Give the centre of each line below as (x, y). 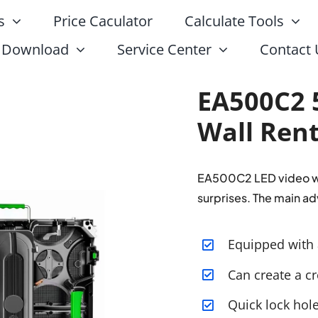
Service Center (165, 49)
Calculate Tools (234, 21)
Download (35, 49)
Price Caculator (103, 21)
